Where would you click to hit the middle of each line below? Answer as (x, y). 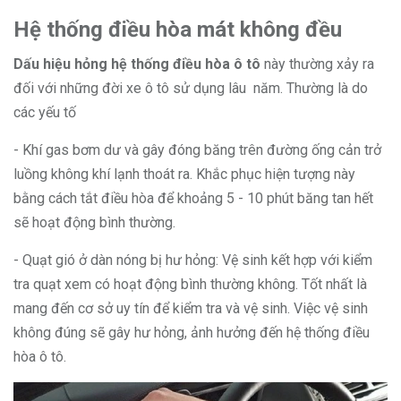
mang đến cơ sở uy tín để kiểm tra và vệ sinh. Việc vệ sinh (191, 309)
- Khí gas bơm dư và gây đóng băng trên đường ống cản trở (197, 150)
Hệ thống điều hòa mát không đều (178, 30)
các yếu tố (45, 113)
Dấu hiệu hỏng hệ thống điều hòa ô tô (139, 64)
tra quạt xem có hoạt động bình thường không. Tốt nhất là (190, 285)
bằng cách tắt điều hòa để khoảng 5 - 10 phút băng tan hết (193, 199)
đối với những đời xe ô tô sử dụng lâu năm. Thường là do (191, 89)
